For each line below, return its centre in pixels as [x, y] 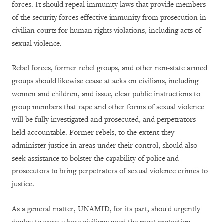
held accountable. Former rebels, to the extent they [93, 133]
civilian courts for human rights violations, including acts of [107, 30]
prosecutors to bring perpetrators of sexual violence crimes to [110, 171]
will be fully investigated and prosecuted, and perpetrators [104, 120]
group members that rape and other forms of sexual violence [108, 107]
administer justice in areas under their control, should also [105, 145]
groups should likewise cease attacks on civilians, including [105, 81]
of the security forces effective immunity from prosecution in [109, 18]
